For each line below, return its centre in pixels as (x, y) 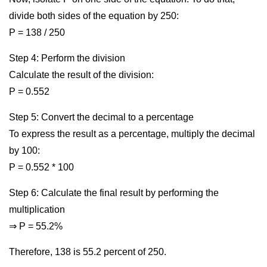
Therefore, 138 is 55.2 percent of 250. (88, 252)
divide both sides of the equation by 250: (94, 16)
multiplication (37, 209)
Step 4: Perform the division (67, 58)
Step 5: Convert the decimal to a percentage (101, 117)
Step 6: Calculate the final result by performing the (114, 193)
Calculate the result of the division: (81, 75)
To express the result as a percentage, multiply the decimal (132, 134)
